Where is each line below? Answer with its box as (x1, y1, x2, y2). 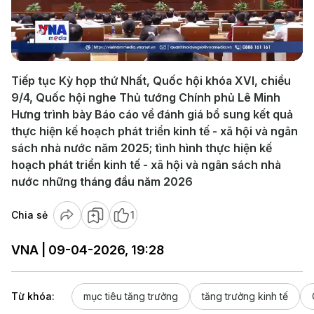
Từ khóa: (11, 290, 55, 302)
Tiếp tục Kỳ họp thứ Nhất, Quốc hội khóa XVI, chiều (11, 74, 291, 88)
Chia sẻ (11, 209, 48, 221)
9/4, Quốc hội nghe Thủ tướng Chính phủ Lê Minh (11, 90, 280, 104)
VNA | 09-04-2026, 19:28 (11, 243, 164, 257)
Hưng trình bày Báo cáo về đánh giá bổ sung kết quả (11, 107, 293, 121)
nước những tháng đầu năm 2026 (11, 175, 193, 189)
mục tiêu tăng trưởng (83, 290, 178, 302)
